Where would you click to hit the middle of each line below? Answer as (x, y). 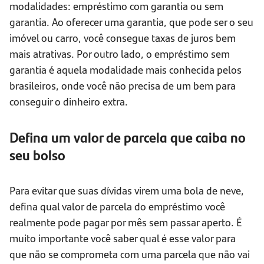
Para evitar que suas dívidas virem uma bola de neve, (127, 190)
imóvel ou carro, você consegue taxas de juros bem (123, 38)
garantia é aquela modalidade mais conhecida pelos (126, 70)
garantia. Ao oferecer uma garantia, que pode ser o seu (131, 22)
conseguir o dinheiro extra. (69, 101)
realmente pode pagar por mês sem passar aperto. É (126, 222)
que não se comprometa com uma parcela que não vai (130, 254)
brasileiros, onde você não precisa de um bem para (123, 85)
